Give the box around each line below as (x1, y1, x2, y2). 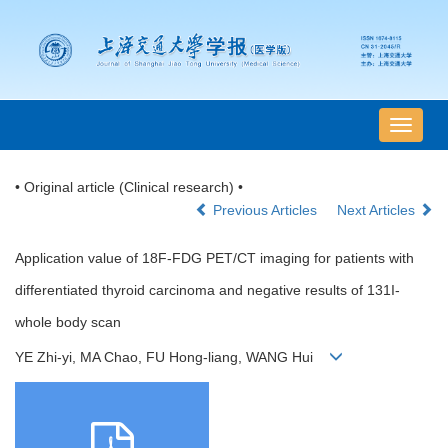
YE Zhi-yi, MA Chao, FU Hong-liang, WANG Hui (15, 349, 329, 366)
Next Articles (337, 202, 419, 219)
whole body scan (15, 314, 121, 331)
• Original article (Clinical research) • (15, 179, 243, 196)
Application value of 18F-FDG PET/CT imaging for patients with (15, 250, 414, 267)
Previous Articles (209, 202, 321, 219)
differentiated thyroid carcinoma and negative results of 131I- (15, 282, 400, 299)
